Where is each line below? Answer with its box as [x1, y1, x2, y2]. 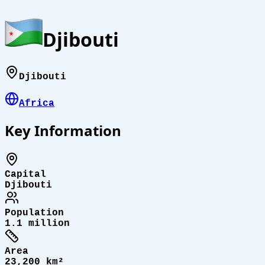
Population [5, 207, 64, 218]
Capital [5, 169, 46, 180]
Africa [19, 98, 54, 109]
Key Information [5, 120, 121, 140]
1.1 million [5, 218, 70, 229]
